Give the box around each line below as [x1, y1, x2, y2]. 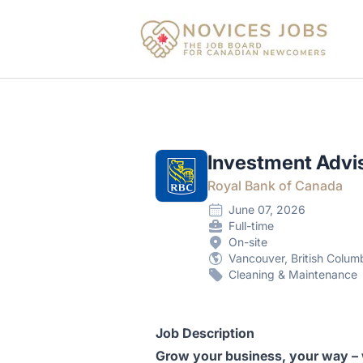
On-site [228, 235, 267, 249]
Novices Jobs [129, 14, 211, 30]
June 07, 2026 [228, 203, 305, 216]
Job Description [156, 325, 254, 341]
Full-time [228, 219, 274, 233]
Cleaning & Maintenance [228, 267, 357, 281]
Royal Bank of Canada [207, 177, 343, 194]
